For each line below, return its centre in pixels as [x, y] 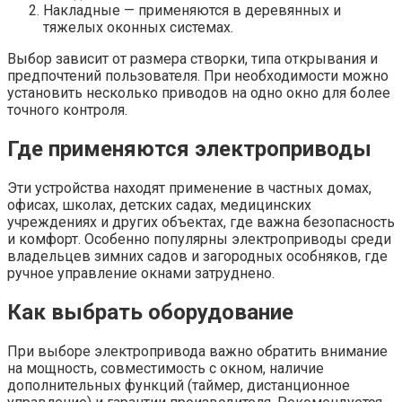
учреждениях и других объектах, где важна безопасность [201, 223]
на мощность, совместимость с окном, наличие [166, 368]
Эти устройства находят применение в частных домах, [189, 188]
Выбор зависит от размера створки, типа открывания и [192, 59]
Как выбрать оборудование [150, 312]
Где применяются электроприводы [189, 149]
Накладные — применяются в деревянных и [192, 11]
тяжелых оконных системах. [138, 28]
